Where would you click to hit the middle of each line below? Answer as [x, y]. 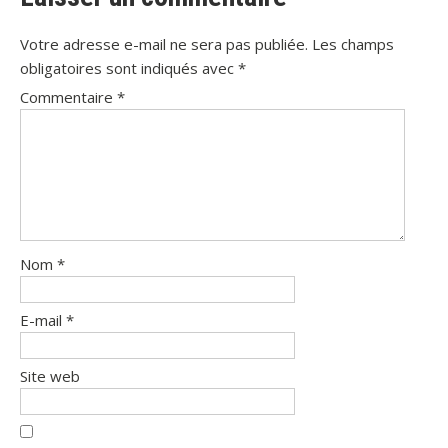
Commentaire [68, 96]
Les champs [353, 43]
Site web [50, 375]
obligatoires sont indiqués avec [129, 67]
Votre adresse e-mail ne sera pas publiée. [164, 43]
